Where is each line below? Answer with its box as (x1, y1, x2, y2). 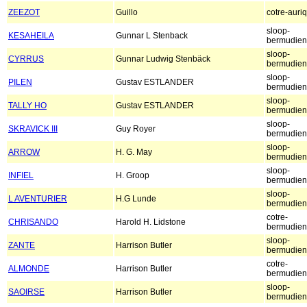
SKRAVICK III (8, 124, 58, 134)
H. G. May (116, 147, 152, 158)
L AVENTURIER (8, 194, 67, 204)
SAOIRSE (8, 287, 45, 297)
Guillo (116, 8, 138, 18)
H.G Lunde (116, 194, 156, 204)
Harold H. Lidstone (116, 217, 186, 228)
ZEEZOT (8, 8, 40, 18)
